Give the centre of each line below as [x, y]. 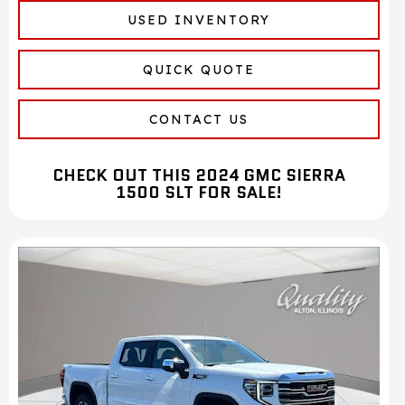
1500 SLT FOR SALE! [199, 193]
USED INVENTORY [199, 20]
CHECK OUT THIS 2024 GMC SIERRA [199, 176]
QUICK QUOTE [199, 70]
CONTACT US [199, 120]
